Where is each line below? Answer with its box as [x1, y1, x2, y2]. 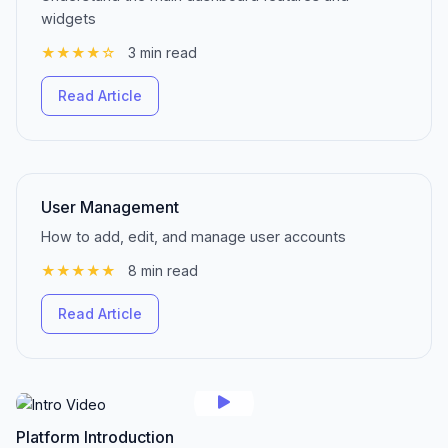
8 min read [128, 262, 198, 279]
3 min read [128, 44, 197, 61]
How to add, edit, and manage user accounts [41, 228, 346, 245]
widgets [41, 10, 96, 27]
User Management [41, 197, 179, 217]
